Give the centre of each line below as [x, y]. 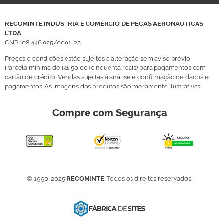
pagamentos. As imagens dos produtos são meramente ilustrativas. [103, 87]
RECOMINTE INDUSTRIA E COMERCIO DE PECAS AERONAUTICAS [104, 23]
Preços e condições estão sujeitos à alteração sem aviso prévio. [98, 59]
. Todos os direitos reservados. [148, 178]
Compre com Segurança [109, 113]
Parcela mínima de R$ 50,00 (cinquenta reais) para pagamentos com [105, 68]
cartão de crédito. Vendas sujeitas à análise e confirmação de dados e [107, 77]
